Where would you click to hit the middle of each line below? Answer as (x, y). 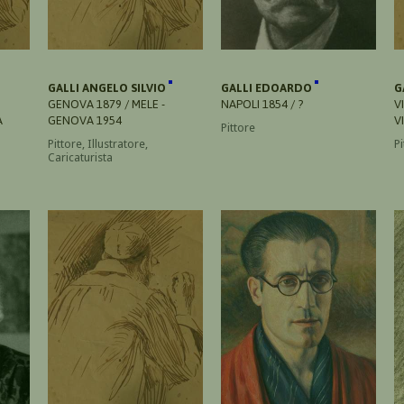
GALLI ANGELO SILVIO (108, 87)
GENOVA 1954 (85, 120)
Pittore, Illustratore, (98, 143)
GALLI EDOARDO (268, 87)
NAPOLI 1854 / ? (262, 104)
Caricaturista (80, 157)
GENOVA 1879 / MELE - (106, 104)
